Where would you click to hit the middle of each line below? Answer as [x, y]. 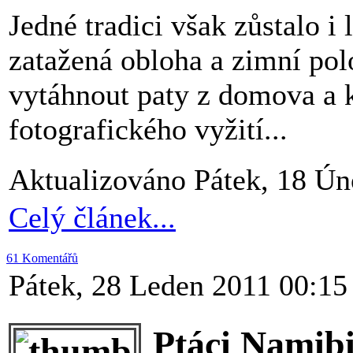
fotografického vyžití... [148, 130]
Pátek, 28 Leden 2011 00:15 [178, 286]
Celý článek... [92, 218]
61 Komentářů [42, 258]
